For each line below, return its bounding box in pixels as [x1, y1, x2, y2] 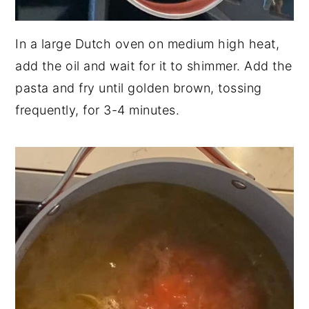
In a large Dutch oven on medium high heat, [15, 36, 280, 51]
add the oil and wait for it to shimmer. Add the [15, 58, 292, 73]
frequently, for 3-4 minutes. [15, 102, 180, 117]
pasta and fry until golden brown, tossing [15, 80, 262, 95]
